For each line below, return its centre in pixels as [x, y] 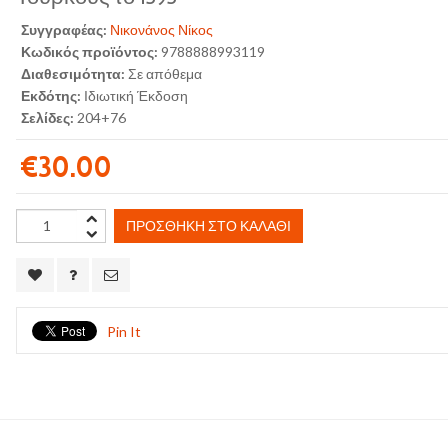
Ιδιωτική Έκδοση [136, 96]
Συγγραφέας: [64, 30]
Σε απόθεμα [165, 74]
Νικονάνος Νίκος [162, 30]
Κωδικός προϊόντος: [90, 52]
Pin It [124, 332]
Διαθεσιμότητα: [73, 74]
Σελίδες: [49, 118]
